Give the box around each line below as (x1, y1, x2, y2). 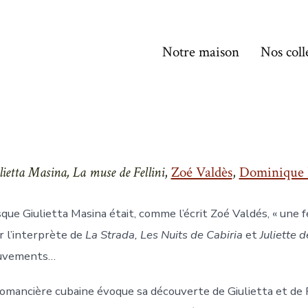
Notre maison (162, 42, 239, 61)
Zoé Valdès (170, 163, 232, 182)
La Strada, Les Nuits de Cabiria (85, 227, 243, 243)
